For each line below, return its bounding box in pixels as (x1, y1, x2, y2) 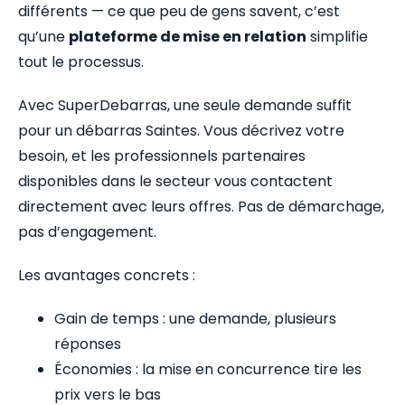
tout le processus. (18, 51, 144, 72)
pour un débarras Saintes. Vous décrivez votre (18, 119, 344, 141)
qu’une (18, 25, 69, 47)
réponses (54, 333, 121, 354)
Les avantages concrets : (18, 264, 195, 286)
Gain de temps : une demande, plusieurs (54, 307, 336, 329)
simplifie (306, 25, 368, 47)
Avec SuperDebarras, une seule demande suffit (18, 94, 352, 116)
